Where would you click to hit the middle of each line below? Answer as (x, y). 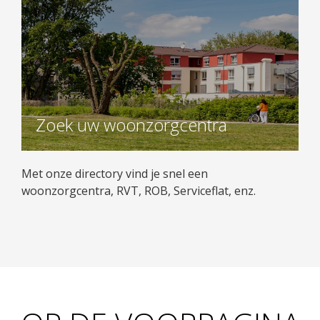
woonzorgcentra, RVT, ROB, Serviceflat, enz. (139, 191)
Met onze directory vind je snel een (115, 174)
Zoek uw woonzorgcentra (131, 125)
